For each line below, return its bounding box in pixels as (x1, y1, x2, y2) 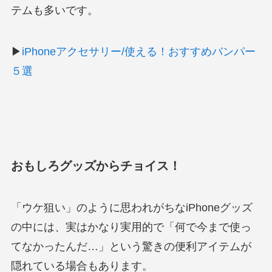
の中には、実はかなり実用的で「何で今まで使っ (10, 221, 251, 234)
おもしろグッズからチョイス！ (10, 158, 181, 172)
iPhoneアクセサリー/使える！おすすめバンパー (21, 45, 256, 58)
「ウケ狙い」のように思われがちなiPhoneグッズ (10, 202, 253, 214)
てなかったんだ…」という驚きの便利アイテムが (10, 240, 251, 253)
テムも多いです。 (10, 4, 98, 17)
